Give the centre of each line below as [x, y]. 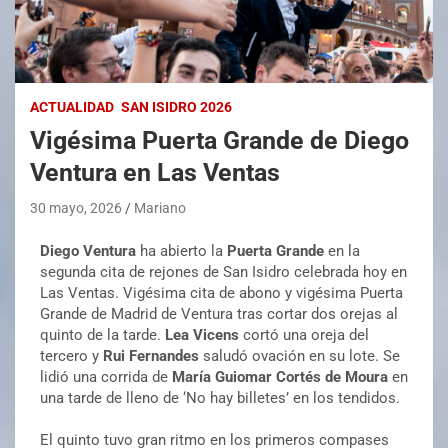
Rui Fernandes [149, 355]
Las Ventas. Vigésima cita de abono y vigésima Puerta [221, 292]
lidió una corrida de [106, 376]
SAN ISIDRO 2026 [176, 106]
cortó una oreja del [304, 334]
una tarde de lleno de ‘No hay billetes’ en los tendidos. [222, 397]
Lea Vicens [202, 334]
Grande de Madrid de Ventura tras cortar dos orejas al [219, 313]
